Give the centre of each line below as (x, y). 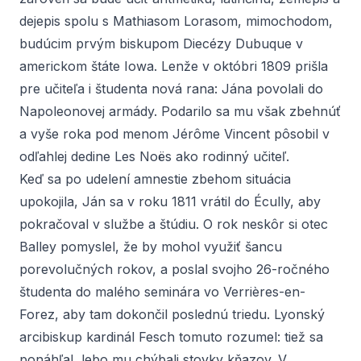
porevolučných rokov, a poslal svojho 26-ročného (174, 269)
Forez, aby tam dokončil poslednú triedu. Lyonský (172, 314)
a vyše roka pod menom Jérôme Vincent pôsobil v (174, 134)
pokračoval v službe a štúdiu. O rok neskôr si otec (174, 224)
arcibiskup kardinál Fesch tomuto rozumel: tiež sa (171, 337)
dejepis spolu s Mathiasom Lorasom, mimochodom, (176, 21)
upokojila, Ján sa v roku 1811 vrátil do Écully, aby (170, 201)
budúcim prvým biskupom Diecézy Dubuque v (161, 44)
